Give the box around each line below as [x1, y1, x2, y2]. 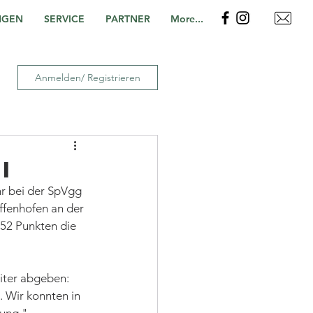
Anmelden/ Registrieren [35, 71, 140, 84]
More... [170, 13, 203, 25]
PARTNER [105, 13, 150, 25]
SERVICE [44, 13, 85, 25]
